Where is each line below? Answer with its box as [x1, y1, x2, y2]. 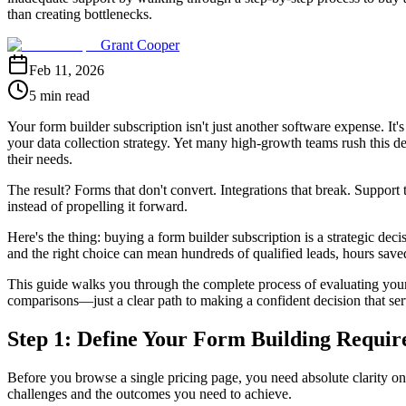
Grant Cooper [101, 36, 179, 53]
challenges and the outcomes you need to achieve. [7, 385, 292, 401]
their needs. [7, 150, 72, 167]
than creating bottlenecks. [7, 5, 152, 22]
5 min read [29, 87, 90, 103]
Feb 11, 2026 [29, 62, 104, 78]
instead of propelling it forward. [7, 198, 188, 214]
